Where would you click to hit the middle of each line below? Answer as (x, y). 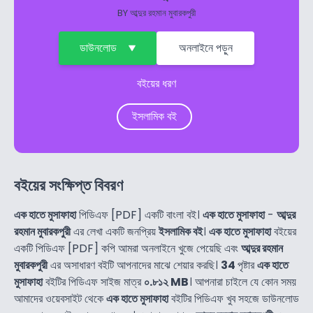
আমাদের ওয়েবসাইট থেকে (60, 298)
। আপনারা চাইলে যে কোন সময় (242, 282)
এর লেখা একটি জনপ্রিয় (115, 231)
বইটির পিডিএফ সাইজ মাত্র (93, 282)
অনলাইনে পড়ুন (205, 48)
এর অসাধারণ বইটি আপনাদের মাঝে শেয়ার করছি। (134, 265)
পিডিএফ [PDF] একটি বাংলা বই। (139, 214)
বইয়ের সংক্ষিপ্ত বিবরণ (68, 185)
